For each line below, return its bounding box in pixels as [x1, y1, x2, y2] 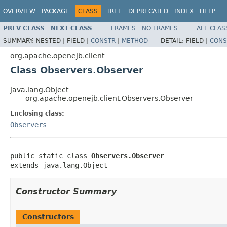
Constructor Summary [16, 186, 117, 196]
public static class [10, 151, 91, 160]
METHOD [122, 36, 148, 44]
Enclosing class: [10, 109, 64, 117]
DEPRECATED [128, 8, 168, 15]
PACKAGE [42, 8, 69, 15]
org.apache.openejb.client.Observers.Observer [25, 94, 193, 102]
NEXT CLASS [51, 24, 92, 32]
